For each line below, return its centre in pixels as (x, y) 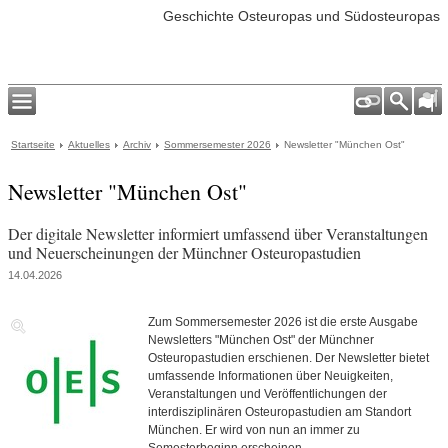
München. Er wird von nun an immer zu (254, 430)
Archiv (137, 144)
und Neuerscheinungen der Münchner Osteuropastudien (184, 252)
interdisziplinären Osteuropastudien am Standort (279, 412)
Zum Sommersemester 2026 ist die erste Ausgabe (283, 322)
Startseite (33, 144)
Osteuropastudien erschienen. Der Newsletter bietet (288, 358)
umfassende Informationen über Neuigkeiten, (270, 376)
